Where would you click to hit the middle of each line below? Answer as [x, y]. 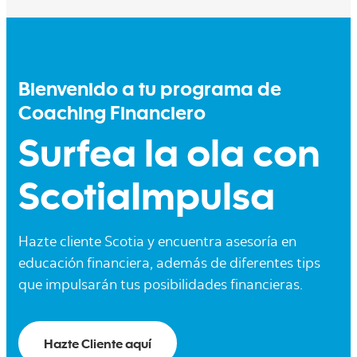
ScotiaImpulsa [147, 201]
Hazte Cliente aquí [98, 343]
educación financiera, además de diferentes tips [169, 264]
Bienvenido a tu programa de [150, 91]
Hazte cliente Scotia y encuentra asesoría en [157, 243]
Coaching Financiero [112, 115]
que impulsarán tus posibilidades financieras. [161, 286]
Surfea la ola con [169, 158]
